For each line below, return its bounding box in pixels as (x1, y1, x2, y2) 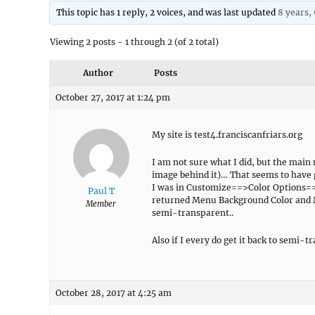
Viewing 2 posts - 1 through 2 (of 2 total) (50, 37, 219, 47)
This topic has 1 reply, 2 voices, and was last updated (56, 7, 278, 18)
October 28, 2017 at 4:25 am (56, 288, 172, 298)
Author (82, 67, 113, 78)
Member (86, 199, 116, 209)
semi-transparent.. (152, 207, 233, 218)
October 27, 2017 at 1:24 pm (56, 92, 170, 103)
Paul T (87, 186, 115, 196)
